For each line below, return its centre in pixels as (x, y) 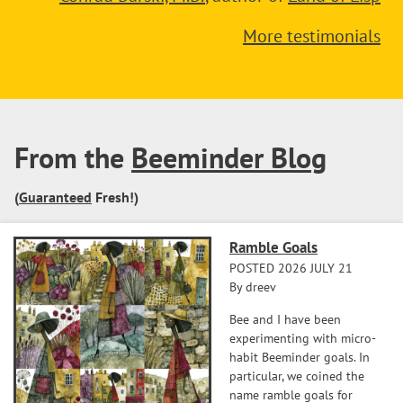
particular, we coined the (297, 376)
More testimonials (312, 36)
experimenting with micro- (303, 338)
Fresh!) (115, 197)
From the (73, 157)
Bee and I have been (285, 319)
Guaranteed (55, 197)
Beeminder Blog (229, 157)
